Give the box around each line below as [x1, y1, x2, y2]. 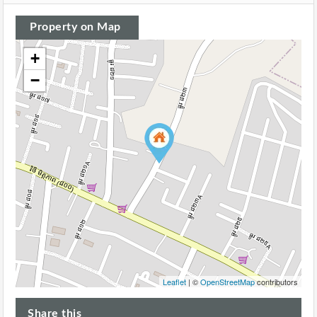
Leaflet [163, 276, 186, 288]
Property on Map [30, 21, 121, 33]
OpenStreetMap [200, 276, 255, 288]
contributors [255, 276, 298, 288]
